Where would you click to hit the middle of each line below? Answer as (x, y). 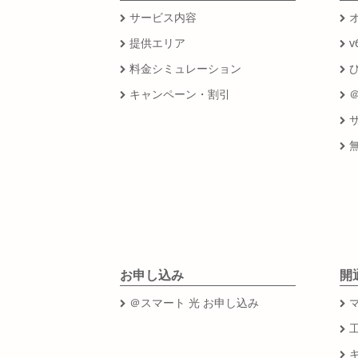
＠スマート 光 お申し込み (194, 302)
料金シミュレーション (185, 68)
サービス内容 (163, 17)
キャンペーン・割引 (179, 94)
